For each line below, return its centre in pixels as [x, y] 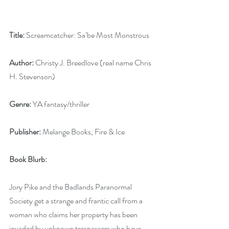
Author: [22, 63]
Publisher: [25, 132]
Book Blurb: [29, 159]
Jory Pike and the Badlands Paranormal [71, 187]
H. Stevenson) [33, 76]
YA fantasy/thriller [62, 104]
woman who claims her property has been [74, 214]
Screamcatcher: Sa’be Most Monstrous [88, 35]
